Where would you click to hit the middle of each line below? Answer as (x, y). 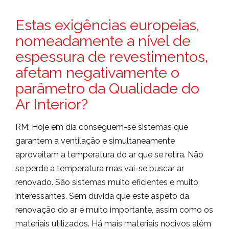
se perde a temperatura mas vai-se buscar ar (100, 168)
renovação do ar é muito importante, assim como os (114, 210)
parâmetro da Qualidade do (107, 88)
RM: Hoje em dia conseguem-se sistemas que (102, 127)
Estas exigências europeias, (107, 25)
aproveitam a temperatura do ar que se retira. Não (109, 155)
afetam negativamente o (97, 73)
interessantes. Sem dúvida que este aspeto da (102, 196)
